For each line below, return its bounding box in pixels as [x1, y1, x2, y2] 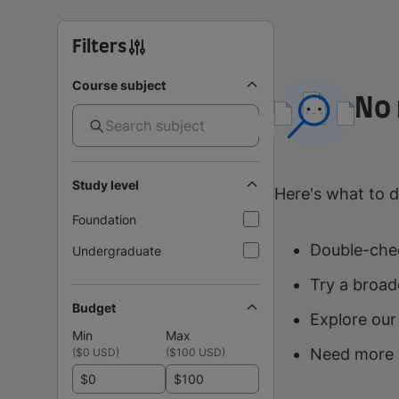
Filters [72, 37, 126, 56]
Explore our [310, 310, 396, 330]
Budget [72, 299, 116, 315]
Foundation [72, 211, 136, 227]
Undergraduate [72, 242, 161, 258]
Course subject [72, 77, 166, 93]
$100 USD [169, 345, 222, 359]
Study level [72, 176, 139, 192]
